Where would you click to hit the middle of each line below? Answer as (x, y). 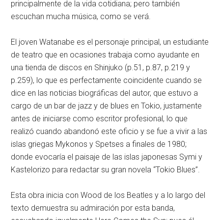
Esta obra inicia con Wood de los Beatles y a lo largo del (108, 195)
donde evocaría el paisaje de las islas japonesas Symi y (107, 157)
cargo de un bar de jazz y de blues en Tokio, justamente (107, 106)
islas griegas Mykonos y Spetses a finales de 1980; (99, 144)
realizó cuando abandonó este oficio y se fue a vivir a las (109, 131)
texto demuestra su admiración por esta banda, (93, 208)
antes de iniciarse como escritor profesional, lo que (99, 119)
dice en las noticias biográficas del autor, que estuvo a (105, 93)
